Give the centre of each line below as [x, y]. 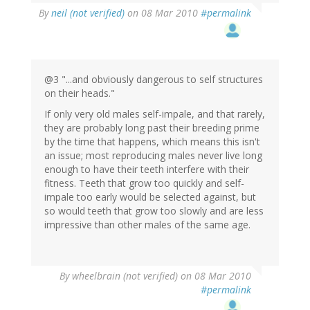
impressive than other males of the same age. [147, 225]
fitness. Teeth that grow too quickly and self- [144, 183]
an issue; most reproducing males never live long [153, 156]
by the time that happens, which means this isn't [152, 142]
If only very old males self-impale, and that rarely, [155, 114]
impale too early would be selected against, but [150, 197]
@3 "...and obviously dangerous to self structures [154, 80]
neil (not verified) [88, 13]
